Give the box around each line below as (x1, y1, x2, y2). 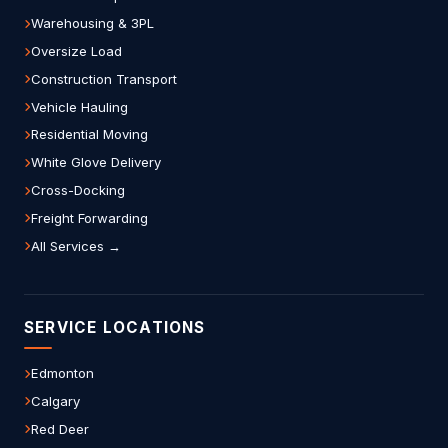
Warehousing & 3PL (31, 15, 154, 32)
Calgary (31, 392, 80, 409)
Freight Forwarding (31, 209, 148, 226)
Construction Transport (31, 70, 177, 87)
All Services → (31, 237, 121, 254)
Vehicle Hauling (31, 98, 128, 115)
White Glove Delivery (31, 154, 161, 171)
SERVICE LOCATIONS (24, 317, 206, 337)
